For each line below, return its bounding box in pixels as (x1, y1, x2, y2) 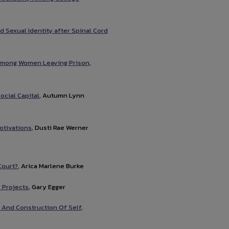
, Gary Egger (29, 181, 65, 192)
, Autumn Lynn (39, 90, 84, 100)
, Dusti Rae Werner (32, 122, 88, 132)
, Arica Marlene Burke (18, 161, 84, 171)
